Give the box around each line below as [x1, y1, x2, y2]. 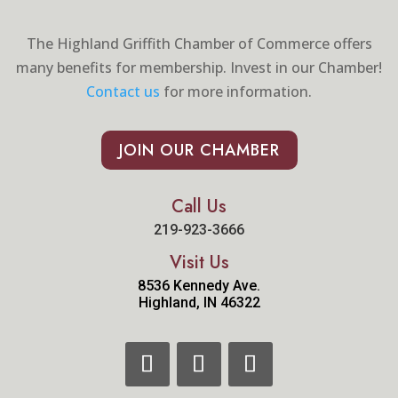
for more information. [160, 82, 312, 102]
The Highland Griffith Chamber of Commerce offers [26, 34, 372, 54]
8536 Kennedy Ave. [138, 277, 260, 295]
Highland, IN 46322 [138, 294, 260, 312]
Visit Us [169, 250, 229, 276]
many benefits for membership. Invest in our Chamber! [16, 58, 382, 78]
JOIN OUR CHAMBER [118, 139, 280, 163]
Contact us [86, 82, 160, 102]
